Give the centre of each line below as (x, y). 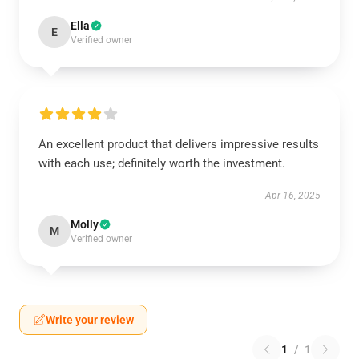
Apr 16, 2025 (293, 196)
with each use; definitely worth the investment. (162, 163)
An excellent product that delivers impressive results (179, 144)
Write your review (90, 320)
